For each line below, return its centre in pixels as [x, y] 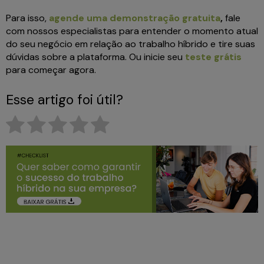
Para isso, [27, 18]
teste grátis [213, 57]
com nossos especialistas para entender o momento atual [132, 31]
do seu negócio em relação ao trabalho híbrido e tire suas [131, 44]
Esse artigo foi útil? [65, 100]
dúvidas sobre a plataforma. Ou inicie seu [95, 57]
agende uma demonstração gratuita [135, 18]
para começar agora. [52, 70]
